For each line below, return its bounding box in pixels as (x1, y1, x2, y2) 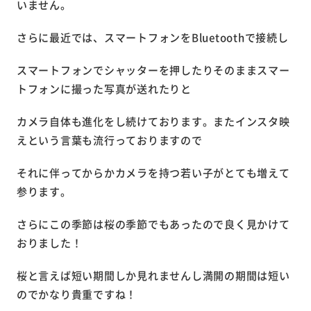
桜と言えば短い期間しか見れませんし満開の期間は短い (16, 268, 290, 283)
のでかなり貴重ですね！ (16, 287, 137, 302)
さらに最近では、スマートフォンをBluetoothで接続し (16, 30, 289, 45)
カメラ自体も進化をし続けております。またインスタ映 (16, 114, 290, 129)
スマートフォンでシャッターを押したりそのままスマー (16, 62, 290, 78)
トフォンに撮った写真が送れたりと (16, 81, 192, 96)
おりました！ (16, 235, 83, 251)
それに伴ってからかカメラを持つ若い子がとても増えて (16, 165, 290, 180)
